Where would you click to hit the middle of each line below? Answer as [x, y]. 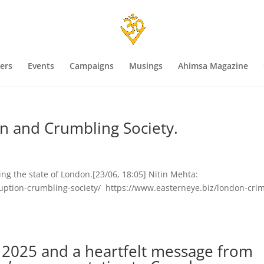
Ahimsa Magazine [213, 66]
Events [41, 66]
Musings [146, 66]
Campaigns [92, 66]
